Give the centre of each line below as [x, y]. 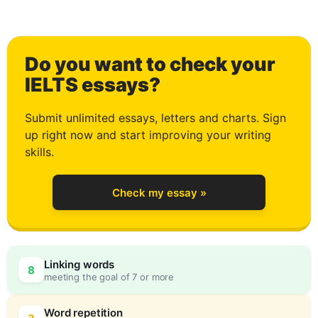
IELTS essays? [93, 85]
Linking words [79, 264]
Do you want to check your [150, 64]
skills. [39, 152]
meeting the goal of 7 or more [109, 276]
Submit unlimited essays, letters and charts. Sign [155, 118]
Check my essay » [159, 192]
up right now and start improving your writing [148, 135]
